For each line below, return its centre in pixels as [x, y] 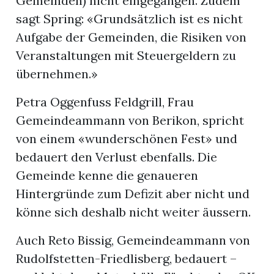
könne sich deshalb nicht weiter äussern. [134, 212]
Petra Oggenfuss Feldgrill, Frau [105, 102]
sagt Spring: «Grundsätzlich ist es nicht [130, 19]
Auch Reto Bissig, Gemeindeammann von [133, 240]
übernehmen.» [57, 74]
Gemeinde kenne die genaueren [107, 176]
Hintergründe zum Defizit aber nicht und [133, 194]
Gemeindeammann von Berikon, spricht [130, 120]
